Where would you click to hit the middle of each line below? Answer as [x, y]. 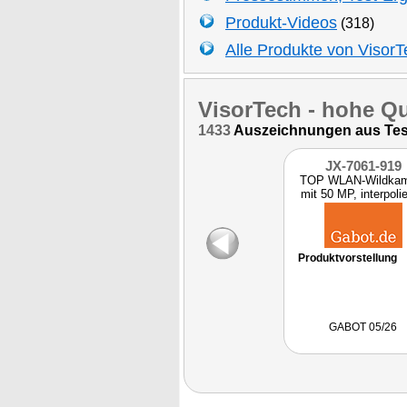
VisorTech [250, 109]
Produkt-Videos [281, 23]
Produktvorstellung [347, 258]
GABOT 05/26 [363, 327]
